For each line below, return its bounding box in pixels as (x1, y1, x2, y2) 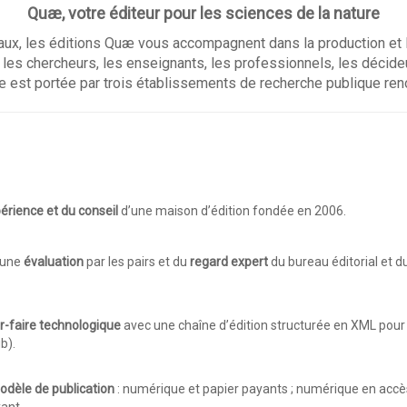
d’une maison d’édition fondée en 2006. (118, 203, 346, 218)
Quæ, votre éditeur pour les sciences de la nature (27, 3, 380, 23)
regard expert (190, 253, 271, 269)
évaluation (24, 253, 84, 269)
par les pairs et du (84, 253, 190, 269)
